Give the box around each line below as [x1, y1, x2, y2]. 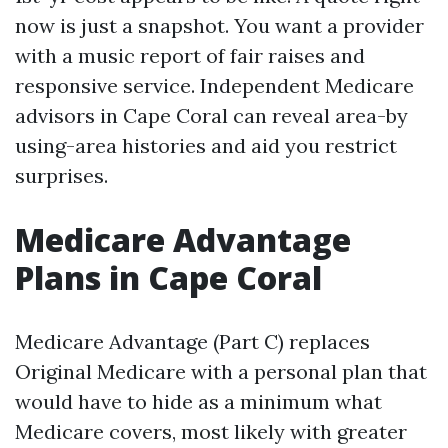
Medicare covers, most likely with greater [15, 419, 407, 444]
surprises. [15, 163, 108, 188]
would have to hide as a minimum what [15, 389, 382, 414]
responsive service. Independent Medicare [15, 73, 414, 98]
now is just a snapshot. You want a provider [15, 13, 424, 38]
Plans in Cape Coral [15, 256, 322, 299]
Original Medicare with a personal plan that [15, 359, 427, 384]
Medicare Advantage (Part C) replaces [15, 329, 370, 354]
